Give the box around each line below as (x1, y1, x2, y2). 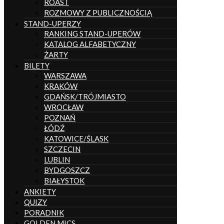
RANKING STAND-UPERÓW (44, 28, 140, 38)
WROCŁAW (44, 102, 83, 111)
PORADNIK (24, 207, 64, 217)
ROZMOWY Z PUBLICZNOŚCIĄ (44, 7, 152, 17)
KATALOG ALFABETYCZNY (44, 39, 136, 48)
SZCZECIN (44, 144, 80, 153)
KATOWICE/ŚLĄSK (44, 133, 108, 143)
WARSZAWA (44, 70, 86, 80)
